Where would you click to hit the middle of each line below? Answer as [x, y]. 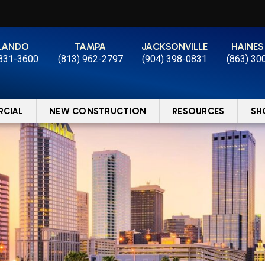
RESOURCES [198, 111]
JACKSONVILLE [175, 47]
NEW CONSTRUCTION [98, 111]
